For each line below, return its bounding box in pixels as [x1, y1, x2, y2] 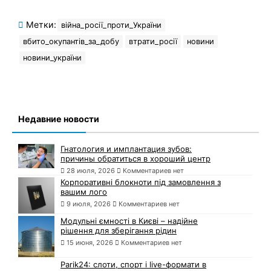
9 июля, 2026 [67, 200, 111, 209]
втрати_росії [129, 37, 177, 47]
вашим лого [60, 187, 107, 197]
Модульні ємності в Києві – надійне [60, 216, 198, 226]
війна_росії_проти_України [61, 21, 162, 30]
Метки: [24, 19, 56, 30]
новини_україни [23, 53, 82, 63]
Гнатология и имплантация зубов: [60, 144, 192, 154]
